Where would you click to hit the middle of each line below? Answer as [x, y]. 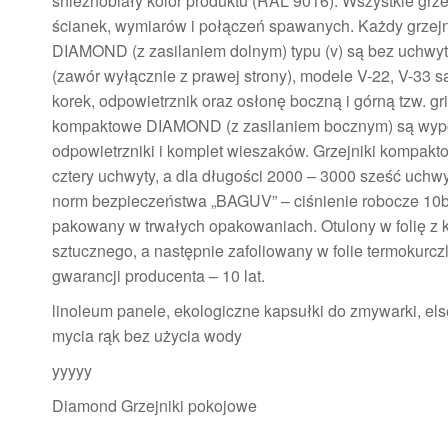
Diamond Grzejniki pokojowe [154, 405]
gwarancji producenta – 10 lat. [158, 275]
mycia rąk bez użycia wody [147, 335]
